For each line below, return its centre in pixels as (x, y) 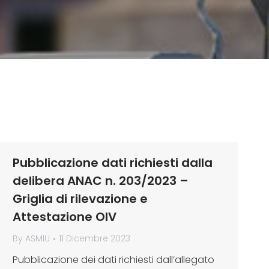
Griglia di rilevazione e (80, 199)
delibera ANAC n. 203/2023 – (101, 181)
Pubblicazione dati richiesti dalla (113, 163)
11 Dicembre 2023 (95, 238)
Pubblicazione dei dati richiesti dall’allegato (113, 260)
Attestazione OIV (65, 217)
